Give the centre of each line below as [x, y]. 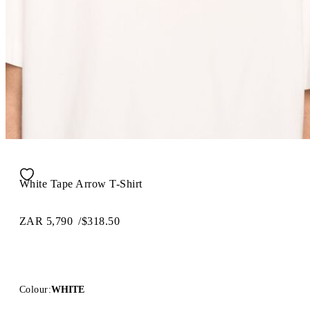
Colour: [35, 289]
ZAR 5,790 [46, 221]
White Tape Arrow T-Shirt [81, 183]
